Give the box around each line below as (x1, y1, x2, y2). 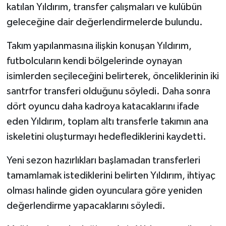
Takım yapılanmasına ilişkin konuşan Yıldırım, (6, 41, 192, 51)
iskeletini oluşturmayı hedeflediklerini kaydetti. (6, 132, 206, 142)
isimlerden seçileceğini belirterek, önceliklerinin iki (6, 71, 219, 82)
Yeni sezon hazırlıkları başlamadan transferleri (6, 155, 200, 166)
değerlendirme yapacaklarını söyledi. (6, 201, 165, 211)
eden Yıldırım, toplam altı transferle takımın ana (6, 117, 208, 127)
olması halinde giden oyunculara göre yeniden (6, 186, 202, 196)
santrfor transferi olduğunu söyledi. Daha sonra (6, 86, 210, 97)
